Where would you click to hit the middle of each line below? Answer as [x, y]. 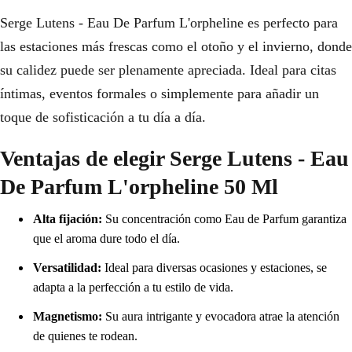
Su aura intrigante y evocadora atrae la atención [221, 317]
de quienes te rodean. [85, 336]
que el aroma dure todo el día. [106, 239]
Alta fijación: [68, 219]
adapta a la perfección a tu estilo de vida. [133, 288]
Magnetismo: [68, 317]
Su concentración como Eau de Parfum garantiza [224, 219]
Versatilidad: [67, 268]
